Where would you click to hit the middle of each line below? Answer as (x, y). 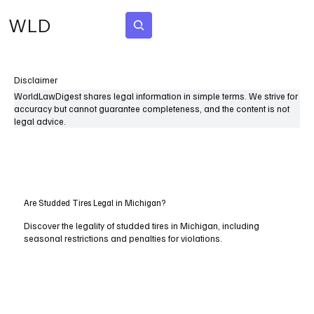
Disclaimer (36, 80)
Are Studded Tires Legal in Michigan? (95, 203)
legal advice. (40, 121)
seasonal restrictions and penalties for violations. (123, 239)
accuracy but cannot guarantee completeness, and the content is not (152, 109)
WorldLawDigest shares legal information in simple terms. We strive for (156, 96)
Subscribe (204, 25)
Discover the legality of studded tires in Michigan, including (142, 226)
